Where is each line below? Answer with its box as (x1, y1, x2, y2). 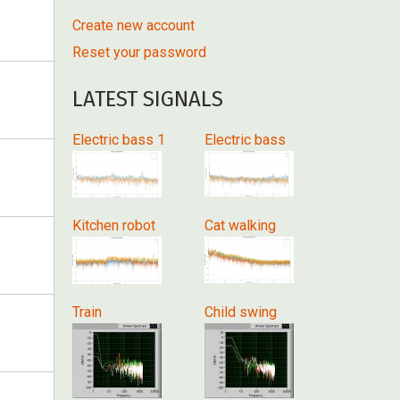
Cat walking (204, 217, 276, 234)
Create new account (72, 17, 195, 34)
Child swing (204, 304, 277, 321)
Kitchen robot (72, 217, 155, 234)
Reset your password (72, 44, 206, 61)
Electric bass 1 (72, 131, 165, 148)
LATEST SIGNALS (72, 87, 223, 112)
